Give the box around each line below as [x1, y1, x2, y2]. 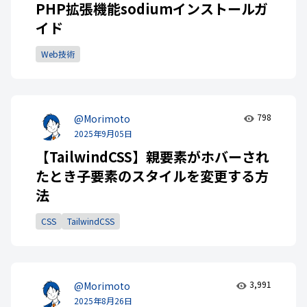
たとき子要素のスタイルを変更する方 [36, 166, 269, 186]
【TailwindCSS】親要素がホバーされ [36, 147, 269, 167]
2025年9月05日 [74, 127, 132, 140]
